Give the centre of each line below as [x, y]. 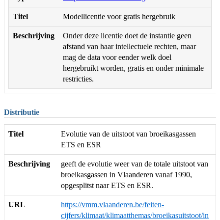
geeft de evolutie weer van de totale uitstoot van [135, 164]
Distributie [22, 112]
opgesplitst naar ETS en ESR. [107, 186]
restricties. [78, 79]
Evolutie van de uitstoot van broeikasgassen [128, 134]
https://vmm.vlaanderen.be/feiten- [112, 205]
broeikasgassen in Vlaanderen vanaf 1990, [126, 175]
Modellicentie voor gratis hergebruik [119, 17]
